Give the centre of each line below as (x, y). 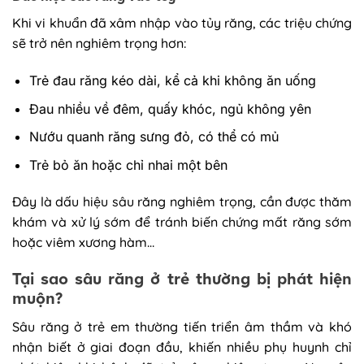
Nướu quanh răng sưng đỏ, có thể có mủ (154, 137)
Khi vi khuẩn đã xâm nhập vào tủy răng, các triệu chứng (182, 23)
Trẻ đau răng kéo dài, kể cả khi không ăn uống (172, 80)
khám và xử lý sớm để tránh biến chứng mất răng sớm (182, 222)
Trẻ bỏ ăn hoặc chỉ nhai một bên (128, 165)
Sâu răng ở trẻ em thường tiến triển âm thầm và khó (182, 326)
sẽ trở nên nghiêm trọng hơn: (99, 43)
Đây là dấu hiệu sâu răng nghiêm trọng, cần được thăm (182, 202)
